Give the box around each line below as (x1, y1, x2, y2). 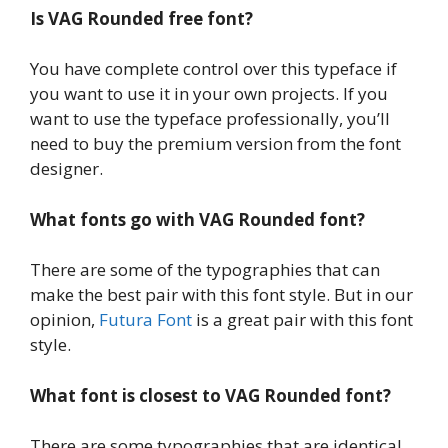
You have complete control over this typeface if (30, 57, 397, 80)
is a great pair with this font (192, 308, 413, 331)
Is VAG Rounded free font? (30, 6, 253, 30)
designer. (30, 157, 103, 180)
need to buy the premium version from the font (30, 132, 401, 155)
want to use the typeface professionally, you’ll (30, 107, 390, 130)
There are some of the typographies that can (30, 258, 380, 281)
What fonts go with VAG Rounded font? (30, 207, 365, 231)
